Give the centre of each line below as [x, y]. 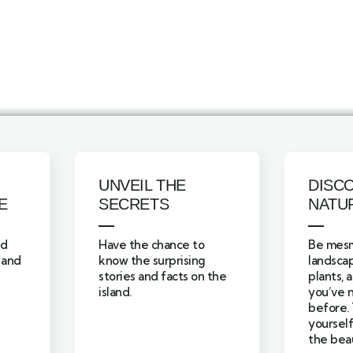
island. [115, 292]
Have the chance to [151, 245]
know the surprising [152, 261]
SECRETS [134, 204]
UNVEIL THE [142, 186]
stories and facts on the [162, 277]
